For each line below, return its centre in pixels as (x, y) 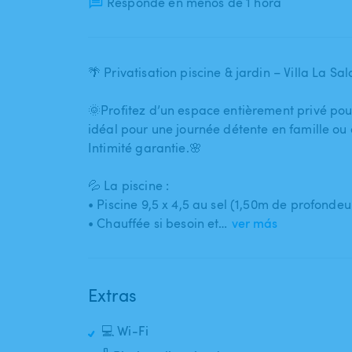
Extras (112, 295)
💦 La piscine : (129, 186)
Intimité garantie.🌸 (145, 148)
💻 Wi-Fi (125, 331)
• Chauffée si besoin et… (158, 224)
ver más (254, 224)
